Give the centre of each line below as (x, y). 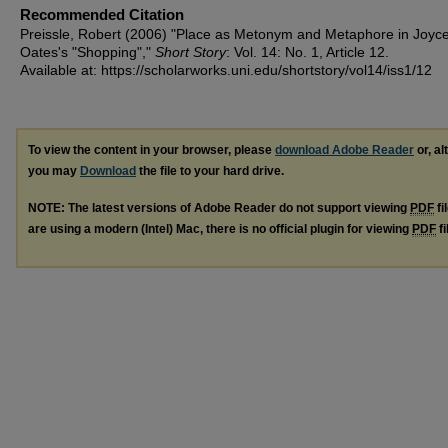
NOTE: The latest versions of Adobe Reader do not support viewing (219, 207)
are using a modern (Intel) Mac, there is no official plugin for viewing (220, 228)
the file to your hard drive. (210, 171)
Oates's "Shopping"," (87, 52)
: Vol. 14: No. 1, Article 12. (307, 52)
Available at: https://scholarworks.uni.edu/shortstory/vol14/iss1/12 (226, 70)
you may (54, 171)
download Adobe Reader (344, 150)
